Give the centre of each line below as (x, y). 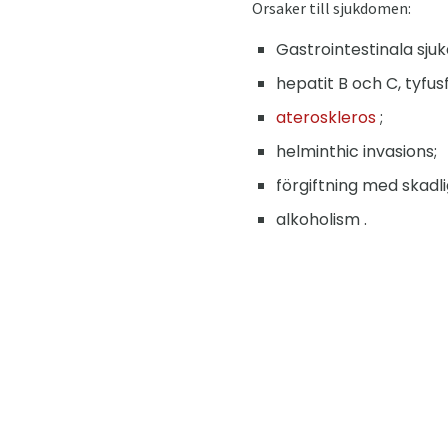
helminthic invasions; (356, 151)
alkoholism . (321, 219)
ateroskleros (326, 117)
